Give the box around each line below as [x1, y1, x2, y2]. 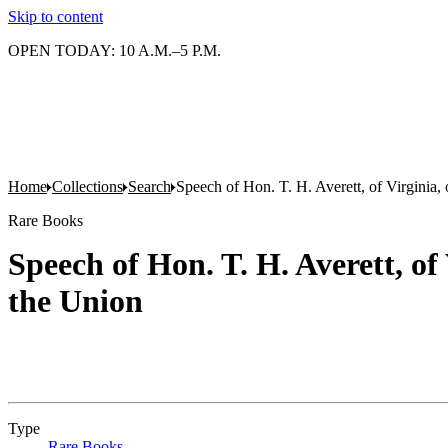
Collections [52, 178, 123, 195]
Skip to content [8, 8, 103, 25]
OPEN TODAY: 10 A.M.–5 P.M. [8, 42, 221, 59]
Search [128, 178, 171, 195]
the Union [8, 283, 143, 319]
